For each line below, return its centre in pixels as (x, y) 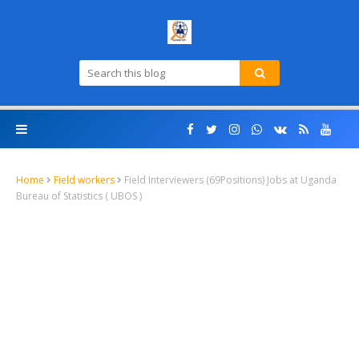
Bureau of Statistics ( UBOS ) (79, 196)
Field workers (84, 180)
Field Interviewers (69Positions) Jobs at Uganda (230, 180)
